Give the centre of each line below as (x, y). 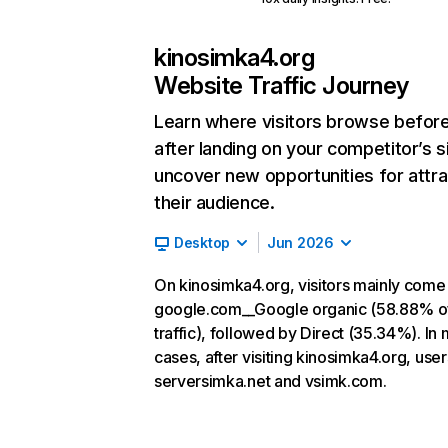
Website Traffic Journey (281, 85)
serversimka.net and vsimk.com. (270, 381)
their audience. (214, 202)
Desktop (202, 242)
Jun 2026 (300, 242)
